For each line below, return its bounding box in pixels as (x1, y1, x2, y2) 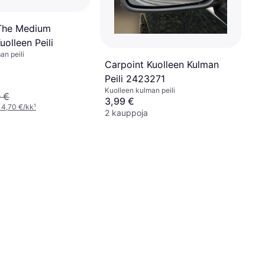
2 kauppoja (105, 108, 148, 118)
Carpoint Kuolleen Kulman (105, 59, 219, 70)
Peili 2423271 (105, 73, 165, 85)
